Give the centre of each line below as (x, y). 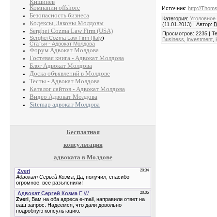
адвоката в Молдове (83, 157)
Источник (173, 8)
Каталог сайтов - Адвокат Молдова (77, 89)
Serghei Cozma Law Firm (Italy (66, 38)
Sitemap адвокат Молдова (65, 105)
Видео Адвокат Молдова (63, 97)
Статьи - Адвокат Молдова (62, 44)
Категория (175, 19)
